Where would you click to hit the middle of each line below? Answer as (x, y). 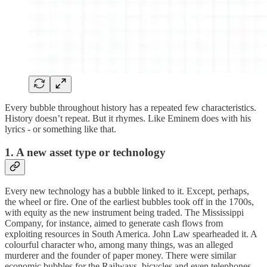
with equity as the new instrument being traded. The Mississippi (124, 213)
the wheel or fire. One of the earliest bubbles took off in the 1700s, (129, 202)
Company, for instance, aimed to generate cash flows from (114, 223)
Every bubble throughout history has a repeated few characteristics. (131, 107)
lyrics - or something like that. (62, 129)
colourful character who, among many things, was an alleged (119, 245)
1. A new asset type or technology (85, 152)
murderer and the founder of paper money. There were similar (120, 256)
